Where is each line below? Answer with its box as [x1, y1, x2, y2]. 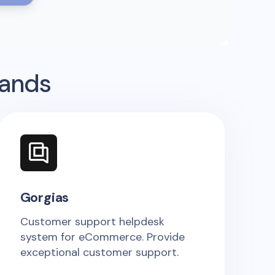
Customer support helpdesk [20, 214, 165, 229]
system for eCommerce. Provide [20, 229, 185, 244]
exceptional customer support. [20, 244, 179, 260]
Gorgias [20, 188, 69, 206]
